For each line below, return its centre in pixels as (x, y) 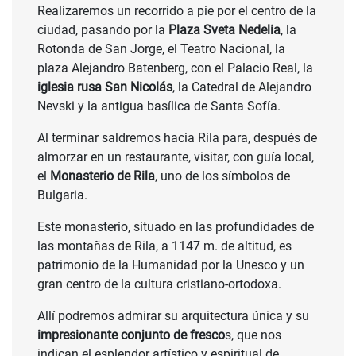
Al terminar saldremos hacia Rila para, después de (177, 138)
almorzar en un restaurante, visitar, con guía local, (176, 157)
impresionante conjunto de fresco (131, 335)
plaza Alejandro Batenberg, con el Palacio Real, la (175, 68)
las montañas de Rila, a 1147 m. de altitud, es (164, 246)
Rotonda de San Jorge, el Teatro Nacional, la (161, 49)
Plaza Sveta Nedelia (224, 30)
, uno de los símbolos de (222, 176)
